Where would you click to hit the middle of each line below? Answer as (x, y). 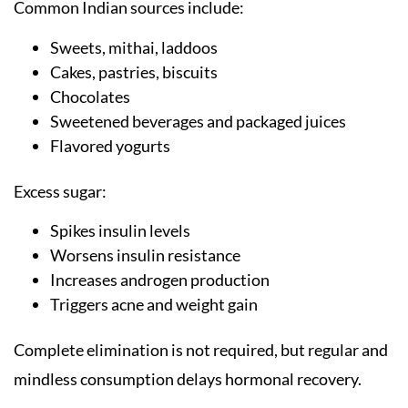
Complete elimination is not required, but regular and (201, 349)
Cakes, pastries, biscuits (134, 71)
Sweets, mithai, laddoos (134, 47)
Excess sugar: (60, 191)
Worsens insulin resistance (145, 255)
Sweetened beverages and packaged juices (198, 121)
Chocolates (90, 96)
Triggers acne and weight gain (154, 304)
